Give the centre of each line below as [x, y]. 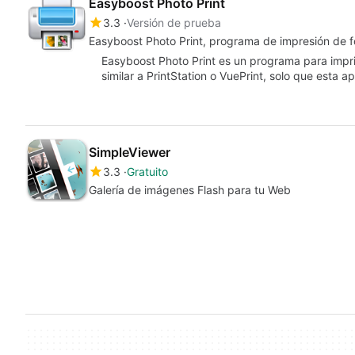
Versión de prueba [174, 23]
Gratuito [147, 172]
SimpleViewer [130, 152]
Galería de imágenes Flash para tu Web [190, 190]
